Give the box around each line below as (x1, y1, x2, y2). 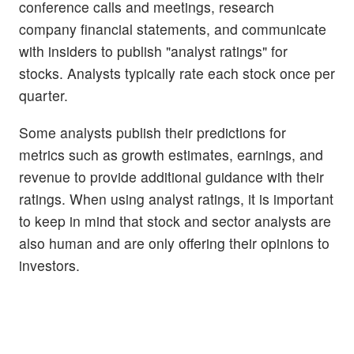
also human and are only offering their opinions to (19, 233, 330, 254)
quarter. (19, 85, 68, 106)
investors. (19, 255, 80, 276)
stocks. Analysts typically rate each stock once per (19, 63, 335, 84)
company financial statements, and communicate (19, 19, 326, 40)
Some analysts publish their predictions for (19, 122, 286, 143)
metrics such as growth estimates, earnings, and (19, 145, 323, 165)
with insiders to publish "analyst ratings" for (19, 41, 288, 62)
